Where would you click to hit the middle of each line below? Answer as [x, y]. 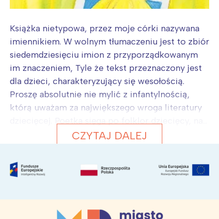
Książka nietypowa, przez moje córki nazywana [105, 29]
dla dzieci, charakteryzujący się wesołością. [97, 81]
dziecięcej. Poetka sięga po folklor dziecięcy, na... [109, 121]
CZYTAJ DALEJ [109, 136]
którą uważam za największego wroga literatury [106, 108]
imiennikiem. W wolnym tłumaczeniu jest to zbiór [109, 42]
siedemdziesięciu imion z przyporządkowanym [104, 55]
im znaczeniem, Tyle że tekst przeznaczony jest [106, 68]
